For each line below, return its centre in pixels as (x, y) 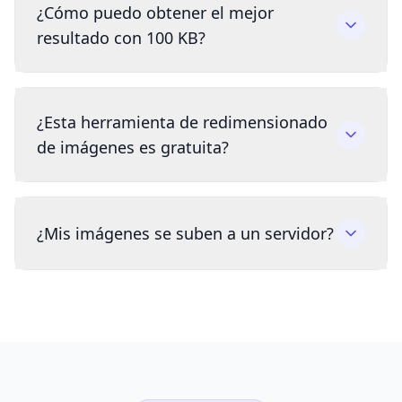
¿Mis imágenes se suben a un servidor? (185, 234)
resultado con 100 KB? (121, 38)
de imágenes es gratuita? (133, 148)
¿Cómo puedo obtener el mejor (155, 13)
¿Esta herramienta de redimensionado (182, 122)
